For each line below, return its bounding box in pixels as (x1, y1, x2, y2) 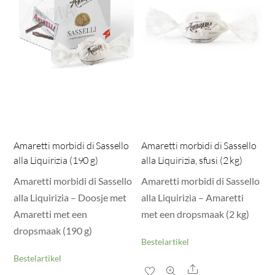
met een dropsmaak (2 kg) (141, 208, 250, 220)
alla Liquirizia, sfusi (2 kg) (141, 154, 242, 167)
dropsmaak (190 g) (14, 225, 93, 237)
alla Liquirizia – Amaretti (141, 192, 244, 204)
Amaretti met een (14, 208, 88, 220)
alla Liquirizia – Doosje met (14, 192, 127, 204)
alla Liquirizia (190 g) (14, 154, 98, 167)
